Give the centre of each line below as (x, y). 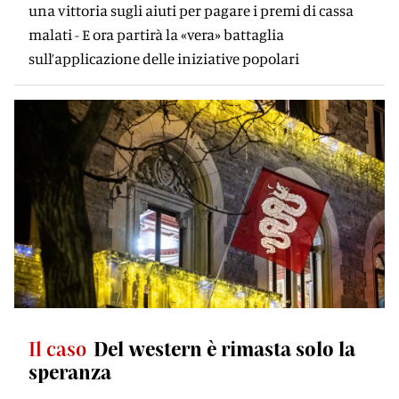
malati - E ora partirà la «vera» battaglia (156, 34)
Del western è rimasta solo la (224, 348)
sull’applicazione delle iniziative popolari (164, 58)
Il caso (57, 348)
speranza (70, 371)
